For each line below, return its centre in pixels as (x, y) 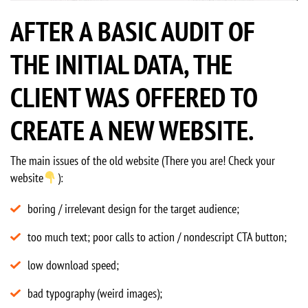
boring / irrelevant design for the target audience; (133, 209)
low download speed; (73, 265)
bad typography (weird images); (95, 294)
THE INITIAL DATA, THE (121, 64)
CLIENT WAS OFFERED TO (134, 97)
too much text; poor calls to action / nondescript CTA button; (157, 237)
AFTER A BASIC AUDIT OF (133, 31)
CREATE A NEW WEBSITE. (132, 130)
